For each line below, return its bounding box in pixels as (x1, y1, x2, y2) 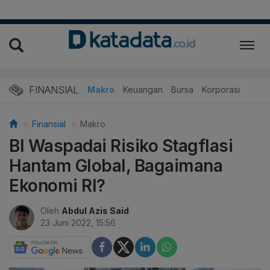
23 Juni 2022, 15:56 (40, 217, 116, 228)
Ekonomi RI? (9, 175, 105, 196)
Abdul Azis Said (61, 205, 129, 216)
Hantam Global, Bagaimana (9, 155, 222, 176)
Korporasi (202, 84, 240, 95)
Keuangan (123, 84, 163, 95)
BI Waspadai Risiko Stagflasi (9, 135, 233, 156)
